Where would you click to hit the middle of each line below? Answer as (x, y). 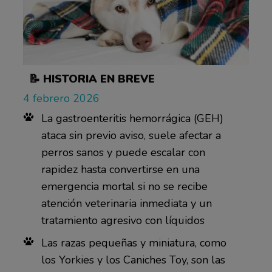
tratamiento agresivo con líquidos (123, 221)
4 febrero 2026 (61, 99)
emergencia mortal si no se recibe (124, 187)
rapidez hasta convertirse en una (120, 170)
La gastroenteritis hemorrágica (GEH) (132, 119)
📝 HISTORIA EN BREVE (92, 79)
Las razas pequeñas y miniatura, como (134, 243)
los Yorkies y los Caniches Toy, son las (133, 260)
